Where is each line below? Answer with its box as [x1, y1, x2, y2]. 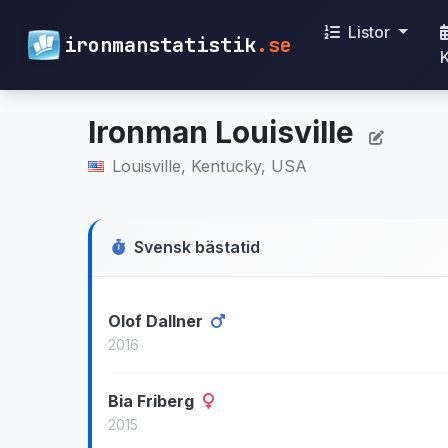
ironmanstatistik [64, 32, 256, 58]
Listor [344, 22, 394, 42]
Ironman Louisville [88, 114, 361, 150]
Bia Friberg [108, 391, 198, 411]
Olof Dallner [108, 311, 207, 331]
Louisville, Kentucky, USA [112, 156, 307, 176]
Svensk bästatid [134, 237, 260, 257]
